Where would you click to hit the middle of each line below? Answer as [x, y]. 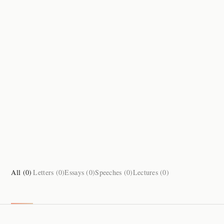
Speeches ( [111, 172]
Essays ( [77, 172]
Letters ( [46, 172]
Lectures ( [148, 172]
